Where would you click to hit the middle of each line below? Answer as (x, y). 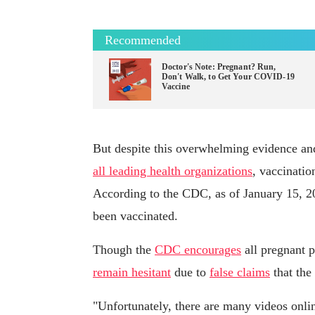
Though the (124, 250)
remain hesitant (132, 272)
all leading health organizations (173, 171)
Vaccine (176, 87)
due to (190, 272)
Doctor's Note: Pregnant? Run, (219, 67)
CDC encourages (198, 250)
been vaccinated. (135, 216)
